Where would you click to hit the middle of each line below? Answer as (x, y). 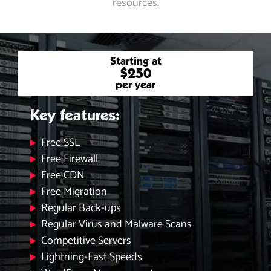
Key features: (75, 115)
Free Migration (74, 191)
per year (135, 84)
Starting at (135, 60)
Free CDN (63, 175)
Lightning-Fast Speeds (91, 257)
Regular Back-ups (81, 208)
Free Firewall (69, 159)
